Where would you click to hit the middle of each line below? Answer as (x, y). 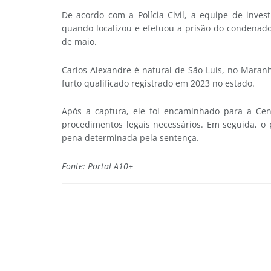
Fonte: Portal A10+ (97, 166)
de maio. (79, 42)
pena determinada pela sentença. (130, 138)
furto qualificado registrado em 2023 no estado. (158, 83)
